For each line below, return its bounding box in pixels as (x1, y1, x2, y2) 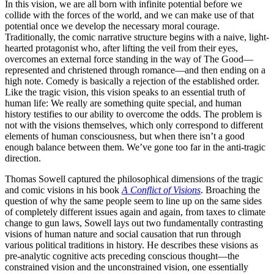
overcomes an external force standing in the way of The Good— (5, 53, 253, 64)
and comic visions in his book (5, 184, 122, 195)
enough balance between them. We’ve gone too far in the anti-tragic (5, 141, 265, 152)
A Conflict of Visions (122, 184, 201, 195)
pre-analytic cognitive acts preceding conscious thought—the (5, 250, 239, 261)
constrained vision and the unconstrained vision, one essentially (5, 261, 248, 272)
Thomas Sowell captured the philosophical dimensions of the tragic (5, 173, 263, 184)
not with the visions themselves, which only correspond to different (5, 119, 263, 130)
